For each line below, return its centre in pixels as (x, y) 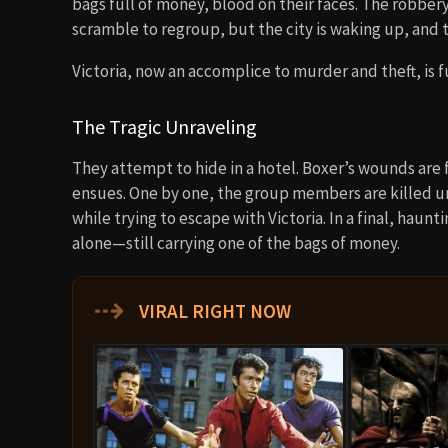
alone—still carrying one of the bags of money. (236, 243)
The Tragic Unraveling (164, 126)
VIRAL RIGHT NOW (213, 311)
